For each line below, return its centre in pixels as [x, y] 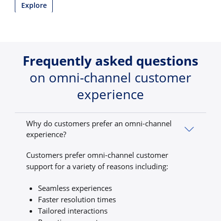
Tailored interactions [73, 210]
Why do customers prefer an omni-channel [99, 124]
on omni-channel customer [110, 77]
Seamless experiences [75, 188]
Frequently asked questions [110, 60]
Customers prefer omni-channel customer [97, 155]
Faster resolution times [77, 199]
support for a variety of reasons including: [97, 166]
